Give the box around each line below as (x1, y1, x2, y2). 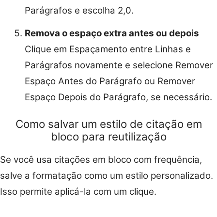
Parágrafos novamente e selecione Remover (25, 60, 213, 71)
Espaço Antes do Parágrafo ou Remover (25, 76, 195, 87)
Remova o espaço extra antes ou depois (25, 28, 199, 39)
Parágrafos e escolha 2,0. (25, 5, 134, 16)
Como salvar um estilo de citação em (15, 117, 202, 130)
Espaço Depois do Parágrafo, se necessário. (25, 92, 212, 103)
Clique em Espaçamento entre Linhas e (25, 44, 191, 55)
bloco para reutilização (50, 129, 167, 143)
